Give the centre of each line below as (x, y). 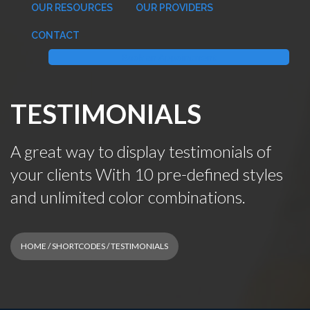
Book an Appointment (169, 57)
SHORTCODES (79, 246)
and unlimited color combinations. (128, 197)
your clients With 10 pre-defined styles (147, 174)
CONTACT (55, 35)
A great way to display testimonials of (141, 151)
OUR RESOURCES (72, 8)
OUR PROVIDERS (174, 8)
